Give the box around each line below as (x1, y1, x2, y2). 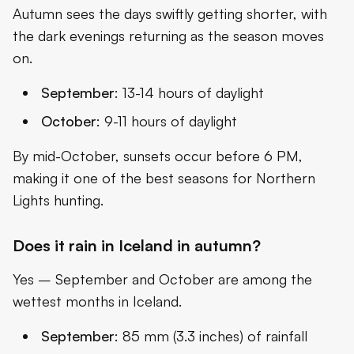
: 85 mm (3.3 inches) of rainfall (115, 326, 307, 345)
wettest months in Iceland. (13, 292, 182, 310)
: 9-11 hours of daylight (96, 111, 237, 130)
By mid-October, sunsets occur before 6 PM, (13, 146, 303, 164)
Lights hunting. (13, 190, 104, 209)
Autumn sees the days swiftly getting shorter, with (13, 4, 327, 22)
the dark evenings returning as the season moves (13, 26, 324, 44)
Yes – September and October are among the (13, 269, 312, 288)
